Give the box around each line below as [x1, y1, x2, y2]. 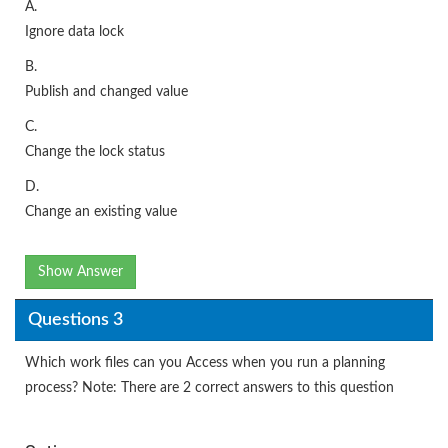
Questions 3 [27, 310, 123, 329]
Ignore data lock [25, 25, 124, 40]
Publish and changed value [25, 85, 188, 100]
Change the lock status [25, 145, 165, 160]
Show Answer [38, 265, 123, 280]
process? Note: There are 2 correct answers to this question [25, 381, 394, 396]
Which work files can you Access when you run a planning [25, 356, 385, 371]
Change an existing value [25, 205, 177, 220]
